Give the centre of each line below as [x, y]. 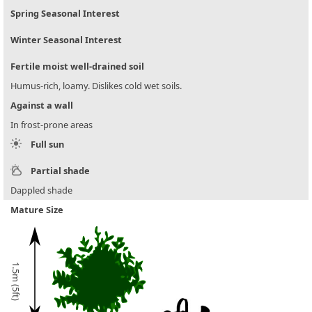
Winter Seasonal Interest [66, 40]
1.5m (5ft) [16, 282]
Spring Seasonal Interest [65, 14]
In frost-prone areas [52, 125]
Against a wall [42, 106]
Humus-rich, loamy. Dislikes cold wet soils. [96, 86]
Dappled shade [41, 190]
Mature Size [37, 210]
